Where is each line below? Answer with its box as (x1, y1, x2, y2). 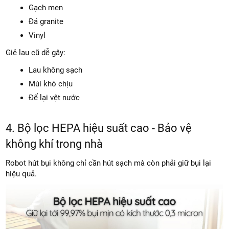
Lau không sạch (29, 65, 83, 75)
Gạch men (29, 3, 63, 13)
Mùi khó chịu (29, 79, 73, 89)
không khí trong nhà (6, 138, 103, 151)
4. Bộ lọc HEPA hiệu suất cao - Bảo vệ (6, 122, 192, 135)
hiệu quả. (6, 169, 37, 179)
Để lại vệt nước (29, 93, 80, 103)
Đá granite (29, 17, 64, 27)
